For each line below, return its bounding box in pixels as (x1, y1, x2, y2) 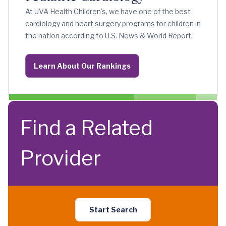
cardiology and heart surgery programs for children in (25, 19, 201, 28)
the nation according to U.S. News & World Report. (25, 31, 193, 40)
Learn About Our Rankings (34, 62, 131, 71)
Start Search (89, 205, 137, 214)
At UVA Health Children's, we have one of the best (25, 7, 191, 16)
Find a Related (20, 116, 153, 141)
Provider (20, 146, 101, 171)
